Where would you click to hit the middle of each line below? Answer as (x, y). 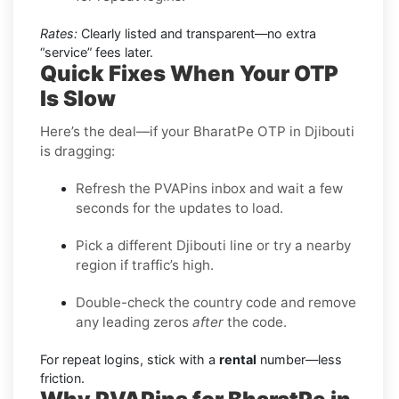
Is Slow (78, 98)
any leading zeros (134, 322)
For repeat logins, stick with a (130, 359)
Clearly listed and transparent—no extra (197, 33)
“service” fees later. (97, 52)
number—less (299, 359)
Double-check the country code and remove (216, 302)
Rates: (59, 33)
